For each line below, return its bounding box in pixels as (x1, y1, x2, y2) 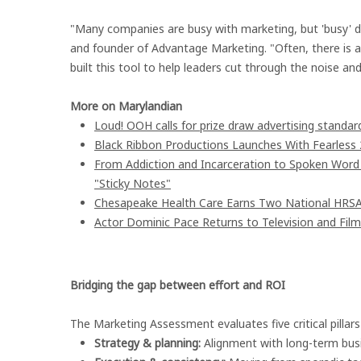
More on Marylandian (70, 98, 182, 114)
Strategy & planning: (94, 335, 201, 351)
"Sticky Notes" (94, 176, 171, 191)
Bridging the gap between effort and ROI (70, 277, 285, 293)
